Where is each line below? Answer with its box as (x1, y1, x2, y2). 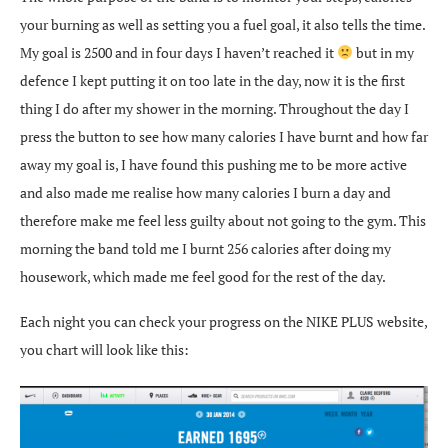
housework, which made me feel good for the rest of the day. (20, 266, 386, 286)
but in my (352, 42, 414, 62)
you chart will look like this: (20, 339, 189, 359)
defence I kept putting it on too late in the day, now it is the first (20, 70, 405, 90)
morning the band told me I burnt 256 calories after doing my (20, 238, 391, 258)
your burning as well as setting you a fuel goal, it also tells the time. (20, 14, 425, 34)
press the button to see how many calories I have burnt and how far (20, 126, 428, 146)
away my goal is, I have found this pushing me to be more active (20, 154, 407, 174)
